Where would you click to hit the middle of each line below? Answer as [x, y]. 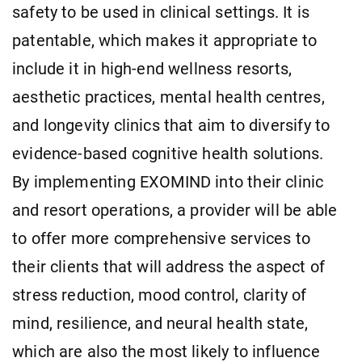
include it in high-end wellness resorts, [152, 69]
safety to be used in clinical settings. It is [161, 12]
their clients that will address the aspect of [169, 267]
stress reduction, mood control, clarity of [160, 295]
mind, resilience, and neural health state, [160, 323]
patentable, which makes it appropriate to [165, 40]
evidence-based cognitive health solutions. [168, 154]
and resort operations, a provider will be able [175, 210]
